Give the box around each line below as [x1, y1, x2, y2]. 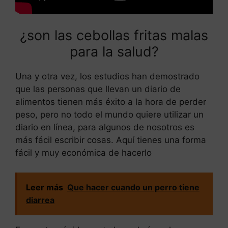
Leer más [26, 182, 63, 192]
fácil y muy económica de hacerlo [15, 148, 152, 158]
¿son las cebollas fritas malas [20, 27, 208, 44]
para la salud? [69, 43, 159, 61]
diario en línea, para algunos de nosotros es [15, 122, 194, 133]
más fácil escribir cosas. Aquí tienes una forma [15, 135, 206, 146]
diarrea [26, 194, 54, 205]
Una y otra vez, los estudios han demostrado [15, 71, 199, 82]
